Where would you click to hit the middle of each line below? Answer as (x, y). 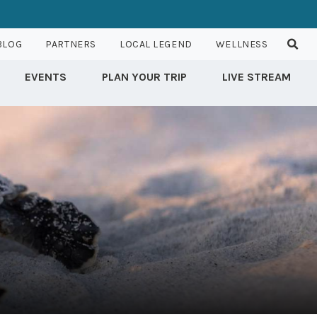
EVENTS (46, 76)
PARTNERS (71, 44)
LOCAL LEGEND (156, 44)
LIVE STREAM (257, 76)
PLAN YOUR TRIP (144, 76)
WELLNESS (242, 44)
